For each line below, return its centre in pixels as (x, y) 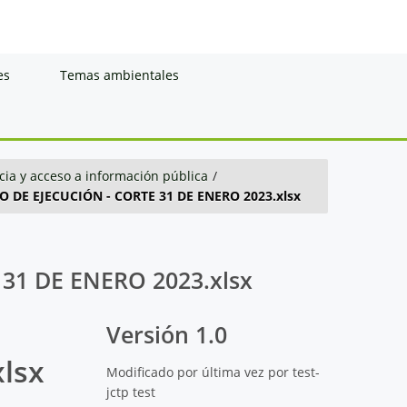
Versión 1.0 (167, 334)
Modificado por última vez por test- (213, 372)
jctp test (131, 392)
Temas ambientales (119, 74)
